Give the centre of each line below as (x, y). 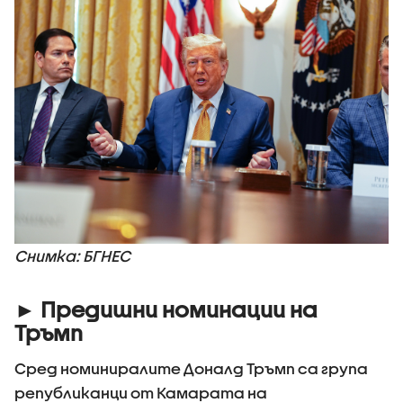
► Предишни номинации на (166, 310)
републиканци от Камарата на (141, 392)
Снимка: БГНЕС (72, 256)
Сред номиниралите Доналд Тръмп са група (191, 368)
